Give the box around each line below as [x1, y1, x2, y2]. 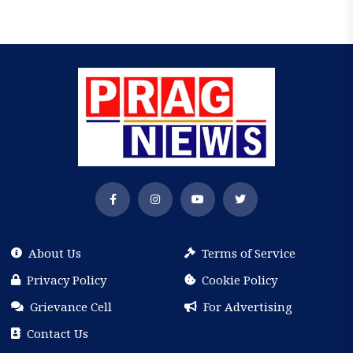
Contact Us [27, 325, 89, 342]
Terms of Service [202, 245, 295, 262]
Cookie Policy [202, 272, 277, 288]
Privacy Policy [27, 272, 107, 288]
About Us [28, 245, 82, 262]
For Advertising [203, 299, 292, 315]
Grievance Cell [30, 299, 113, 315]
